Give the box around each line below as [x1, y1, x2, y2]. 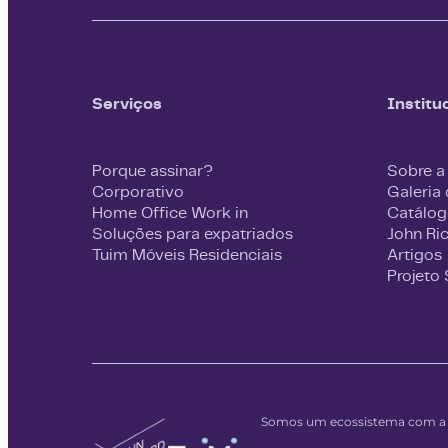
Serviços [92, 92, 162, 115]
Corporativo [92, 180, 184, 202]
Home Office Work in [92, 201, 248, 223]
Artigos [387, 243, 442, 265]
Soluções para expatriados [92, 222, 293, 244]
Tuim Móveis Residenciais [92, 243, 282, 265]
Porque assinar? [92, 159, 213, 181]
